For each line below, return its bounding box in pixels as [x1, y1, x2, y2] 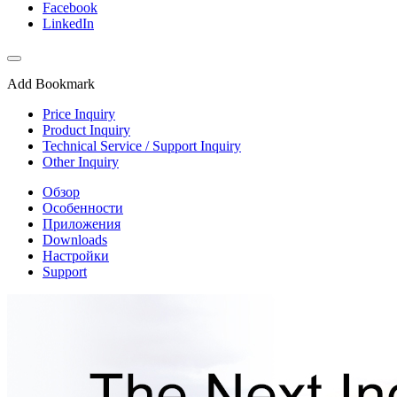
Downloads [43, 232, 107, 248]
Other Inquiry [43, 154, 119, 170]
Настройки [43, 248, 109, 264]
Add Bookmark [7, 76, 95, 92]
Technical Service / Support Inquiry [43, 138, 241, 154]
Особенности [43, 200, 123, 216]
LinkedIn [43, 16, 94, 32]
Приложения [43, 216, 121, 232]
